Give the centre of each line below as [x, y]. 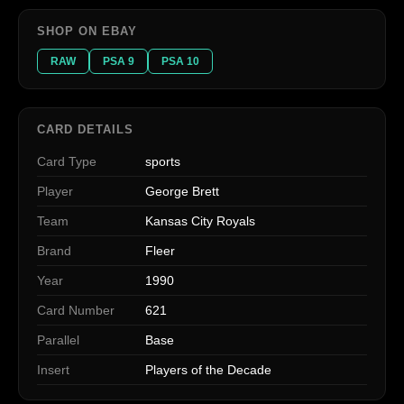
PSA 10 [180, 61]
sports [163, 161]
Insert [53, 369]
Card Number [76, 310]
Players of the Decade [208, 369]
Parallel [58, 340]
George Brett [182, 191]
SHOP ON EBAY [87, 31]
